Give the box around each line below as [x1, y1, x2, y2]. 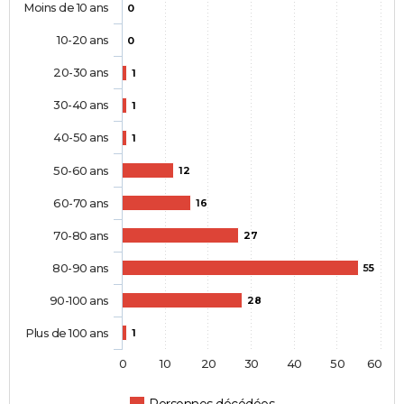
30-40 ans [53, 97, 109, 113]
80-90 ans [52, 261, 109, 276]
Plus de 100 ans [25, 326, 109, 341]
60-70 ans [53, 196, 109, 211]
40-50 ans [53, 130, 109, 145]
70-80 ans [53, 228, 109, 243]
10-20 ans [56, 32, 109, 48]
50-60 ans [53, 163, 109, 179]
